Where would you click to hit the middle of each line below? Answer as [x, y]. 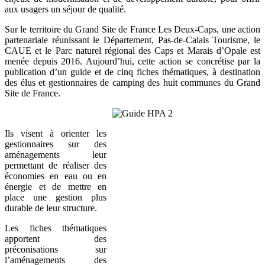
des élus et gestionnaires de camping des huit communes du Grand [132, 83]
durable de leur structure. [51, 208]
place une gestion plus [56, 198]
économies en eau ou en [56, 176]
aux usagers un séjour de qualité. [65, 9]
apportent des [56, 239]
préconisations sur [56, 250]
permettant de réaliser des [56, 166]
